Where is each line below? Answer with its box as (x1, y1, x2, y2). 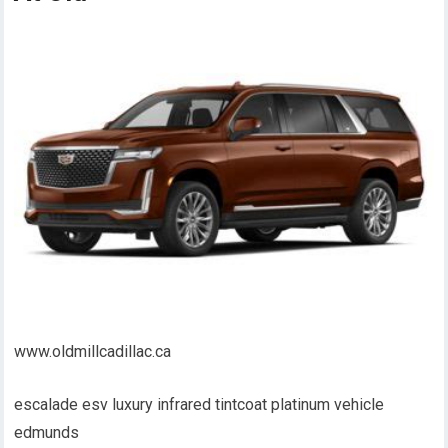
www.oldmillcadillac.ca (14, 342, 172, 362)
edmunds (14, 423, 80, 443)
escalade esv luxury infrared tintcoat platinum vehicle (14, 395, 385, 415)
